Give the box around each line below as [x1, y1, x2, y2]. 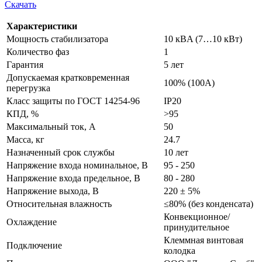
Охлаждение [6, 217, 57, 227]
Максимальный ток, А [6, 122, 96, 132]
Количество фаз [6, 47, 69, 57]
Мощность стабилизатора [6, 34, 108, 44]
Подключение [6, 240, 62, 251]
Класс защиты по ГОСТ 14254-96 [6, 96, 140, 106]
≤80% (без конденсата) [164, 199, 253, 209]
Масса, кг [6, 135, 44, 145]
